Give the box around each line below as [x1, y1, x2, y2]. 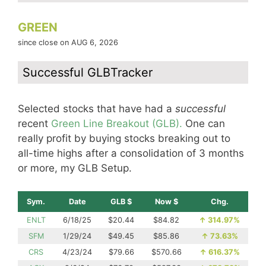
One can [182, 118, 225, 129]
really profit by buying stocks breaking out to [18, 132, 230, 144]
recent [18, 118, 51, 129]
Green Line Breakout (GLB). [51, 118, 182, 129]
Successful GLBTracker [23, 65, 153, 80]
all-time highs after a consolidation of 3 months [18, 147, 244, 159]
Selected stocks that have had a [18, 103, 175, 115]
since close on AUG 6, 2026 [18, 38, 118, 47]
